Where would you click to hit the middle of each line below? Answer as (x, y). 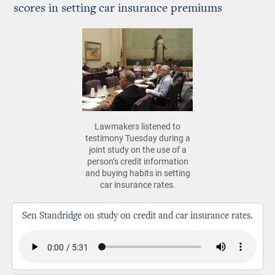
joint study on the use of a (137, 149)
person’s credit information (137, 161)
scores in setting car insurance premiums (118, 9)
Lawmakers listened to (137, 126)
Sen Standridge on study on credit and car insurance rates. (137, 216)
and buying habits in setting (137, 173)
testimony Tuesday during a (137, 138)
